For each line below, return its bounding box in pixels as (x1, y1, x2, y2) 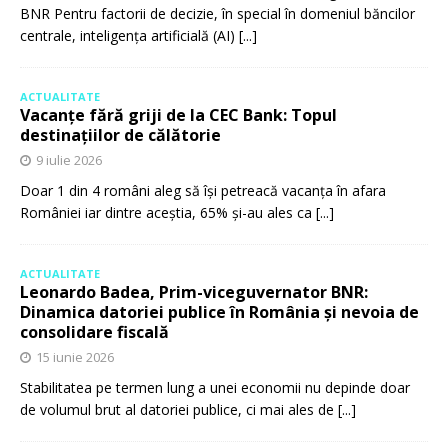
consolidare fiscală (20, 321, 169, 344)
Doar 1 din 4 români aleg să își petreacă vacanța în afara (20, 181, 386, 201)
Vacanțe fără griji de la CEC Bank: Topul (20, 104, 337, 127)
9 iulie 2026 (36, 151, 102, 170)
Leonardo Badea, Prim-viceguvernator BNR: (20, 281, 368, 304)
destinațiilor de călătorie (20, 124, 221, 147)
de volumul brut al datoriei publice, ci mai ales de (20, 400, 338, 420)
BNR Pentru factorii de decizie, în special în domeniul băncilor (20, 4, 415, 24)
